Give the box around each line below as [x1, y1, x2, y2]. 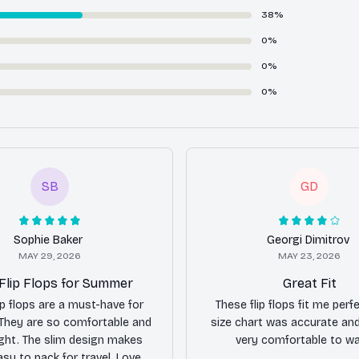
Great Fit [282, 275, 337, 291]
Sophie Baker [14, 232, 83, 247]
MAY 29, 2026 [18, 249, 81, 261]
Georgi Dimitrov [266, 232, 349, 247]
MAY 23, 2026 [278, 249, 341, 261]
